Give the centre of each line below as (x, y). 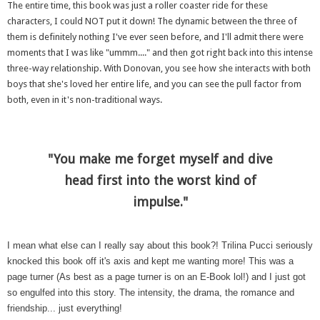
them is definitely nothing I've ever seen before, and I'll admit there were (155, 36)
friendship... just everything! (65, 308)
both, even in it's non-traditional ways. (85, 99)
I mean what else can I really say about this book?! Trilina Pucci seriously (160, 245)
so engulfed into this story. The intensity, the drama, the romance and (151, 292)
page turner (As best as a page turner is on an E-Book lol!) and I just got (156, 276)
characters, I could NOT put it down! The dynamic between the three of (152, 21)
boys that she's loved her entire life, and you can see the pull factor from (154, 84)
